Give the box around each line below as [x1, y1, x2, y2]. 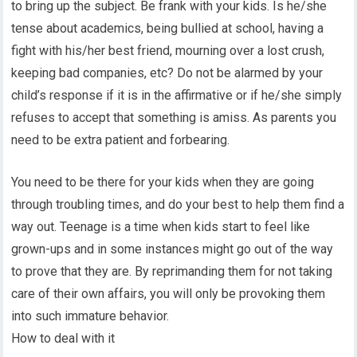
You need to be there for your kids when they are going [11, 175, 315, 190]
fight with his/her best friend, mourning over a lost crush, [11, 43, 325, 58]
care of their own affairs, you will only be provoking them [11, 286, 326, 301]
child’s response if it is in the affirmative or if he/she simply [11, 88, 343, 103]
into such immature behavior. [11, 308, 170, 324]
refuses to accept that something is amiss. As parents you [11, 110, 337, 125]
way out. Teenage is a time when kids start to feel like [11, 219, 311, 234]
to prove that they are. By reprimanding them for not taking [11, 264, 333, 279]
